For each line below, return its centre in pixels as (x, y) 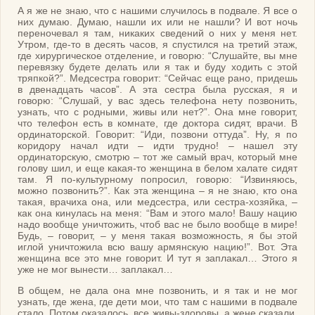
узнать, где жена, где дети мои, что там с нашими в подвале (157, 302)
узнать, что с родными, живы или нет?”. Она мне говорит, (157, 112)
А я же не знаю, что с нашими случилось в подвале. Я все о (157, 11)
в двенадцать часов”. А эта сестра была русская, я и (157, 90)
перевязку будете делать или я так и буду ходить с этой (157, 67)
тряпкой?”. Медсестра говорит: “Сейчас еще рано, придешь (157, 78)
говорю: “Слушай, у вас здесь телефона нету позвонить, (157, 101)
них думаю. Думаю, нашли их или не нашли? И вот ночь (157, 22)
